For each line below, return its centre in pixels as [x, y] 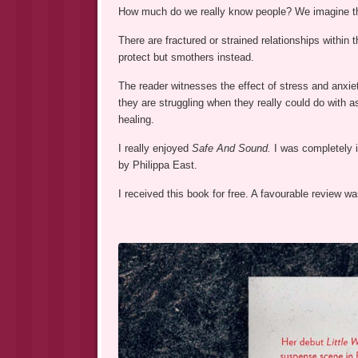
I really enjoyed [155, 149]
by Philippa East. [157, 165]
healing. [136, 120]
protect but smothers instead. [186, 58]
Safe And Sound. [233, 149]
